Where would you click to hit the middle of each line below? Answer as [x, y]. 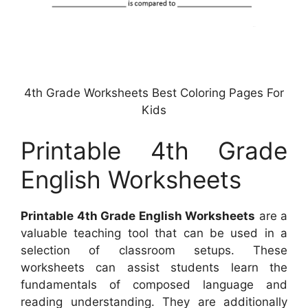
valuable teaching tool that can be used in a [154, 233]
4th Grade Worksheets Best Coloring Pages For [154, 92]
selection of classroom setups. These [154, 251]
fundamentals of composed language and [154, 285]
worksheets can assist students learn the [154, 268]
